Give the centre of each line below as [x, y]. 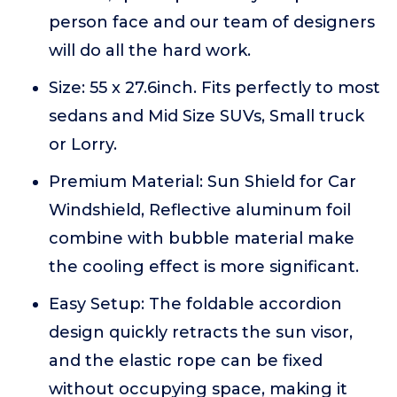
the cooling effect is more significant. [204, 267]
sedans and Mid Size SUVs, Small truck [206, 116]
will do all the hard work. [150, 51]
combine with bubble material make [202, 238]
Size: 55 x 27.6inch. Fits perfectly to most [214, 88]
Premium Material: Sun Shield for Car [202, 182]
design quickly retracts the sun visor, [201, 332]
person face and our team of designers [212, 22]
